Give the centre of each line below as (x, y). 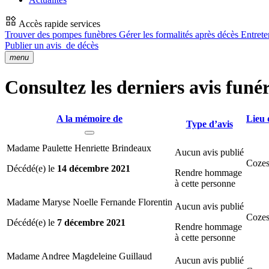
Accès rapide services (59, 24)
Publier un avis (34, 45)
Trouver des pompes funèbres (62, 35)
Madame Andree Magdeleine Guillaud (79, 256)
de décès (81, 45)
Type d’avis (209, 124)
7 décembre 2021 (91, 222)
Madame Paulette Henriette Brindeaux (79, 148)
